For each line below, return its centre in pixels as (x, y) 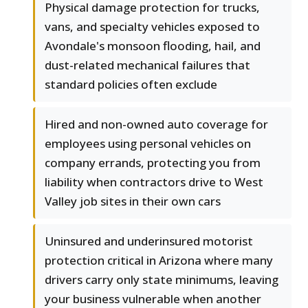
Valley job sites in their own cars (133, 201)
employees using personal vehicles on (148, 144)
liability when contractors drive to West (154, 182)
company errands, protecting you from (153, 163)
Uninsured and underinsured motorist (149, 241)
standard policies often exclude (131, 85)
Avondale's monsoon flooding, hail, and (153, 46)
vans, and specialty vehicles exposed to (152, 27)
